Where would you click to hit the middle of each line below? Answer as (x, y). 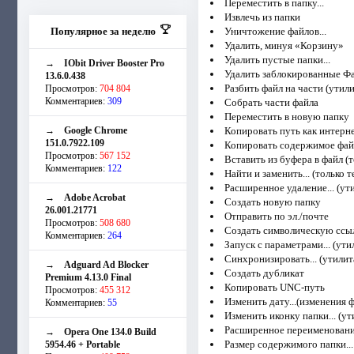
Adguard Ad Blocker (106, 264)
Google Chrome (96, 130)
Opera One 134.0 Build (110, 331)
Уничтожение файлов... (275, 31)
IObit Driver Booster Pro (114, 63)
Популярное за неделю (103, 31)
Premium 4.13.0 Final (88, 277)
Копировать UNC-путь (274, 287)
